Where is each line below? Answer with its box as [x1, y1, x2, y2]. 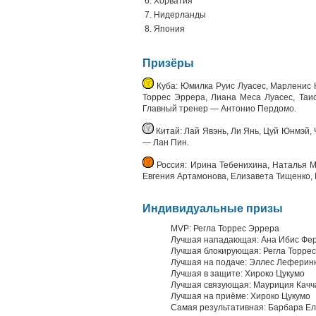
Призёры [142, 57, 194, 69]
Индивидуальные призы [142, 202, 283, 214]
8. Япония [145, 24, 185, 34]
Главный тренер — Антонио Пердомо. [142, 104, 296, 114]
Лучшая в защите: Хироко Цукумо [171, 269, 305, 279]
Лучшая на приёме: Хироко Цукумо [171, 291, 310, 301]
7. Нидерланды [145, 10, 206, 20]
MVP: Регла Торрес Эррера [171, 224, 279, 233]
